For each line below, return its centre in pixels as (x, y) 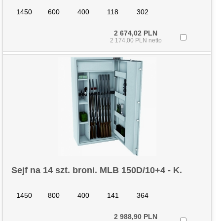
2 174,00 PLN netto (136, 40)
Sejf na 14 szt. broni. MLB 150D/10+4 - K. (97, 170)
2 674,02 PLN (136, 33)
